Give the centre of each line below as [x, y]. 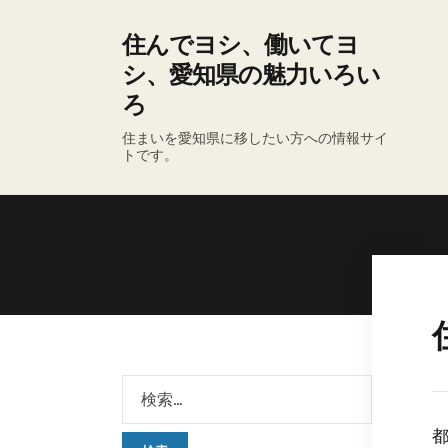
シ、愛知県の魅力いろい [251, 75]
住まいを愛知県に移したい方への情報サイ [255, 138]
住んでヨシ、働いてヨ [240, 45]
